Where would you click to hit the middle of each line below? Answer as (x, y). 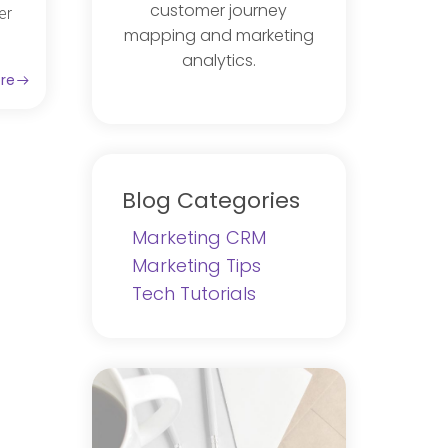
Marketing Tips (196, 265)
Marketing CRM (198, 237)
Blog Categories (210, 200)
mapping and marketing (218, 35)
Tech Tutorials (193, 293)
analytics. (218, 60)
